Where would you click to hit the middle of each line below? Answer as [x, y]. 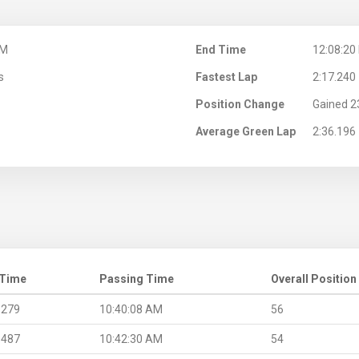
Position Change [240, 104]
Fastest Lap [226, 77]
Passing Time [137, 278]
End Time [221, 49]
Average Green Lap [246, 131]
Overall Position [314, 278]
